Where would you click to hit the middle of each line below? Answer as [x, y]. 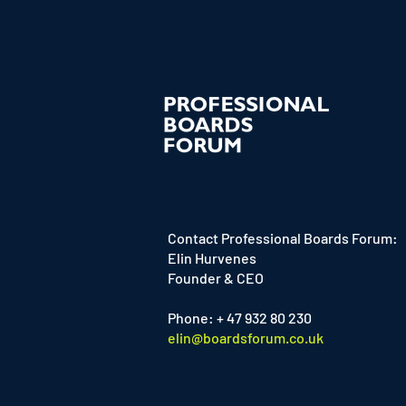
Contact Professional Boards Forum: [283, 238]
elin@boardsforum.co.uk [246, 338]
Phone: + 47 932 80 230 [238, 318]
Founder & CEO [214, 278]
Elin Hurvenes [211, 258]
